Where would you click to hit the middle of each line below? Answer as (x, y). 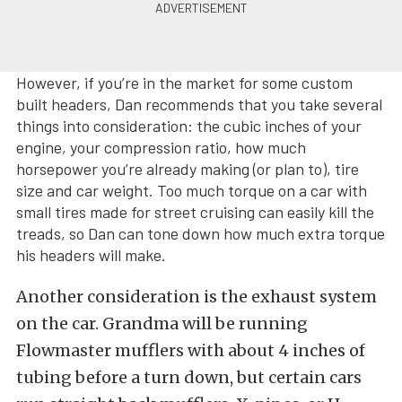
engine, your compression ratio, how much (161, 147)
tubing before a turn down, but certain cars (189, 377)
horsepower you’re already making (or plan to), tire (188, 168)
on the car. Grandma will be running (162, 323)
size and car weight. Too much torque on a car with (192, 190)
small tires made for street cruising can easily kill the (195, 211)
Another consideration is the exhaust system (197, 296)
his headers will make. (91, 254)
